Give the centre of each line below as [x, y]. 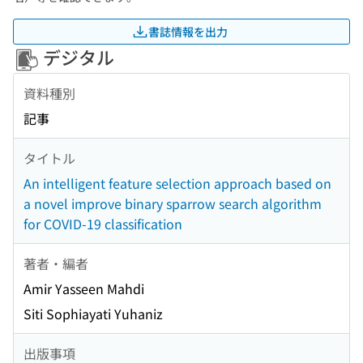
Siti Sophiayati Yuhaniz [93, 314]
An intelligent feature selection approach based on [177, 184]
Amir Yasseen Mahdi [84, 289]
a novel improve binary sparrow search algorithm [173, 204]
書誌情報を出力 [188, 31]
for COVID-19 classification [103, 224]
